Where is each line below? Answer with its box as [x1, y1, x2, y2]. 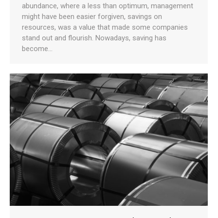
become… [22, 44, 53, 53]
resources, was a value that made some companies [22, 22, 188, 32]
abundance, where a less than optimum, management [22, 1, 193, 10]
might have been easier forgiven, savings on [22, 12, 162, 21]
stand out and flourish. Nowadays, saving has [22, 33, 166, 42]
